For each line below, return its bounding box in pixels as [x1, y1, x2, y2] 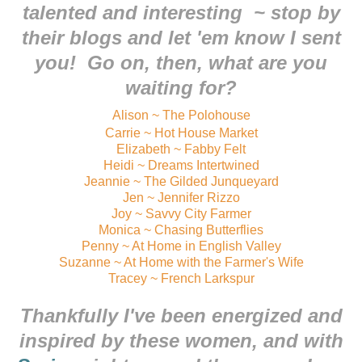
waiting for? [125, 76, 237, 99]
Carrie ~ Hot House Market [104, 125, 258, 140]
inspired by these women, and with [19, 329, 343, 351]
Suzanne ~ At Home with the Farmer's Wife [58, 255, 304, 269]
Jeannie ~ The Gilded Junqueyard [83, 174, 279, 188]
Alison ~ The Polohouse [112, 107, 250, 122]
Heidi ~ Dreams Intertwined [103, 158, 259, 172]
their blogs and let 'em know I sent [21, 26, 341, 48]
